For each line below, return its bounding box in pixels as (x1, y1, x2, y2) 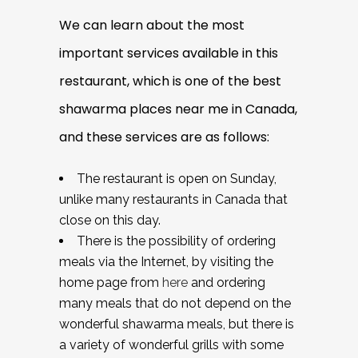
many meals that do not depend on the (59, 295, 291, 311)
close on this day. (59, 212, 161, 228)
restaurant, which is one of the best (59, 71, 281, 90)
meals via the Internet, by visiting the (59, 253, 273, 269)
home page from (59, 274, 162, 290)
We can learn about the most (59, 15, 245, 34)
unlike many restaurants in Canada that (59, 191, 288, 207)
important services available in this (59, 43, 278, 62)
